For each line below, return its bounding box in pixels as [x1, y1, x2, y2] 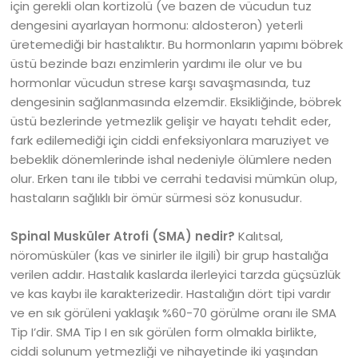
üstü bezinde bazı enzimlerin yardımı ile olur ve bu [10, 55, 303, 72]
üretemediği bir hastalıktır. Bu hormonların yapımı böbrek [10, 36, 344, 53]
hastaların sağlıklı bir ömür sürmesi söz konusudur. [10, 189, 306, 206]
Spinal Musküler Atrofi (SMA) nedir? [10, 228, 236, 245]
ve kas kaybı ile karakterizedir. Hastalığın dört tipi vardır [10, 285, 332, 302]
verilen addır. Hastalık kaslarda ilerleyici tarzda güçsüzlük [10, 266, 341, 283]
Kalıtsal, [235, 228, 284, 245]
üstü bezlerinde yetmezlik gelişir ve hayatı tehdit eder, [10, 113, 332, 129]
